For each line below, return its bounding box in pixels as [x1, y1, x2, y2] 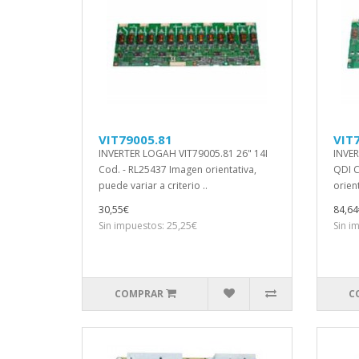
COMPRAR [114, 287, 163, 301]
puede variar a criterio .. [99, 179, 208, 192]
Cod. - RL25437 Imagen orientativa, [99, 163, 256, 176]
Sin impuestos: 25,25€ [99, 219, 197, 232]
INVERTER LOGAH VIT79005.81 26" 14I [99, 147, 268, 160]
